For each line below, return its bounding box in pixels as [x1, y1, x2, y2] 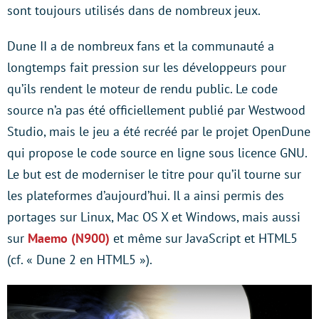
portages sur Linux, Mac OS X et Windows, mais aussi [7, 208, 300, 225]
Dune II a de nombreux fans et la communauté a [7, 37, 274, 54]
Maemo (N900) [28, 229, 110, 246]
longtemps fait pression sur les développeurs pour [7, 58, 286, 75]
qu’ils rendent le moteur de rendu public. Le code [7, 80, 278, 97]
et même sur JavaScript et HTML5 [110, 229, 298, 246]
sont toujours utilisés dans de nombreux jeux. [7, 1, 261, 19]
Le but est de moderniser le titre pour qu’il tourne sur [7, 165, 301, 182]
